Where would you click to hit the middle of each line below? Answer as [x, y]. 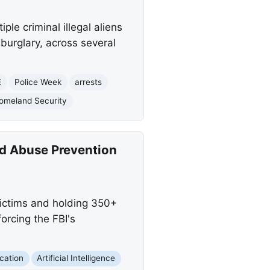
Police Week [38, 82]
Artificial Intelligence [76, 258]
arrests [89, 82]
